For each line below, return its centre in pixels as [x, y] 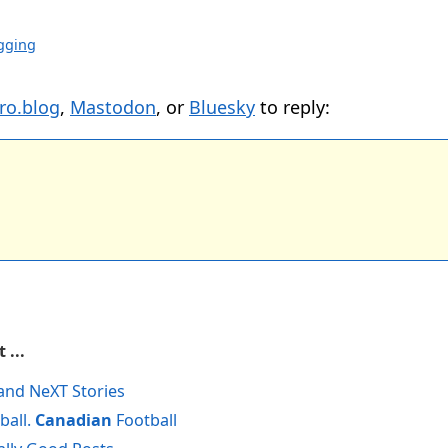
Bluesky [222, 107]
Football [144, 419]
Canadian [73, 419]
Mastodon [113, 107]
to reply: [292, 107]
